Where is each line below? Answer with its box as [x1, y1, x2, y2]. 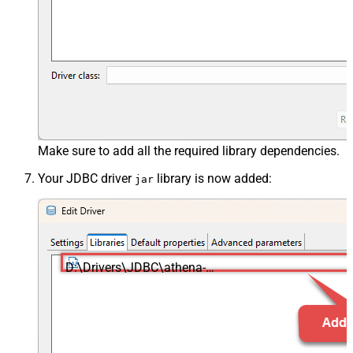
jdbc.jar [65, 274, 107, 290]
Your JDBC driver [38, 170, 135, 186]
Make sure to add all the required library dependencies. [38, 143, 340, 158]
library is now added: [154, 170, 272, 186]
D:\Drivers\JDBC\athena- [65, 259, 206, 275]
